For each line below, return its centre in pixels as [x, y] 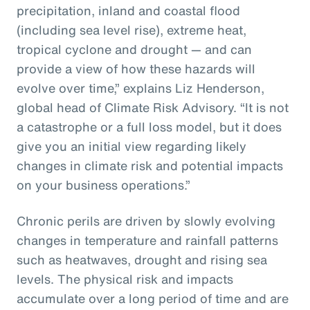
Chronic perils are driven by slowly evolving [146, 221]
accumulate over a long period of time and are [153, 299]
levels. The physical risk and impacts [125, 279]
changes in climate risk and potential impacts [150, 166]
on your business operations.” [103, 185]
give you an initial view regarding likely [131, 146]
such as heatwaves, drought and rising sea [142, 260]
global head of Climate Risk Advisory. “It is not [153, 108]
